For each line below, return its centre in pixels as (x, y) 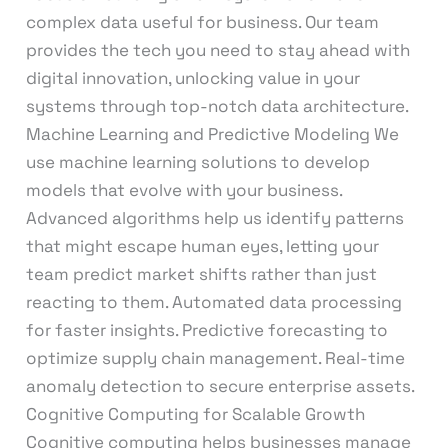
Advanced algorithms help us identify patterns (214, 217)
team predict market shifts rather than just (201, 273)
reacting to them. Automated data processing (213, 301)
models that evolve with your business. (183, 189)
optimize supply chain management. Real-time (215, 357)
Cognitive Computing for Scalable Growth (195, 413)
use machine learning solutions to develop (197, 161)
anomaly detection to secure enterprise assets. (219, 385)
